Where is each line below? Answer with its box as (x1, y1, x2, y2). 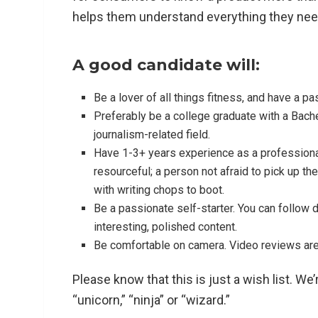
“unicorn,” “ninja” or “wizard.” (72, 292, 230, 307)
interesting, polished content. (94, 219, 237, 234)
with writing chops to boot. (94, 182, 224, 197)
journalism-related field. (94, 127, 210, 141)
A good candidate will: (72, 55, 260, 75)
